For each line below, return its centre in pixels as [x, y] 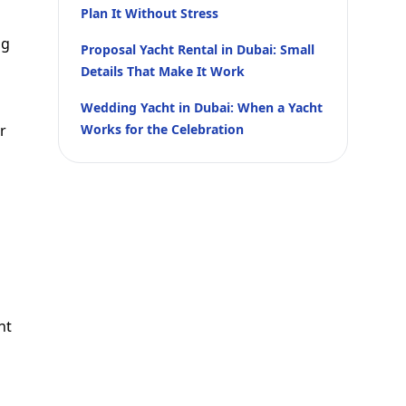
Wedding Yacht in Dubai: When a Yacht [202, 107]
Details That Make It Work [163, 71]
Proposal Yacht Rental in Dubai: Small [198, 49]
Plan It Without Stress [150, 13]
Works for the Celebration [162, 129]
